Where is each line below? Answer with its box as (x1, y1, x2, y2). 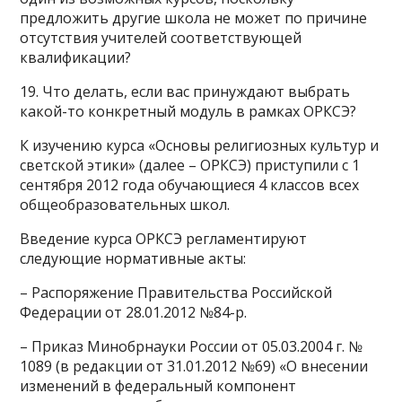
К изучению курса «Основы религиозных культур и (20, 135, 380, 155)
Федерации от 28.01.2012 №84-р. (20, 302, 248, 322)
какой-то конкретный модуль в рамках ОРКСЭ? (20, 101, 357, 121)
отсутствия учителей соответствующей (20, 28, 302, 48)
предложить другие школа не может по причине (20, 8, 368, 28)
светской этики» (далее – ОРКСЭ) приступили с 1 (20, 155, 361, 175)
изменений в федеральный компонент (20, 376, 297, 396)
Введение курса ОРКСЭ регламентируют (20, 229, 308, 249)
